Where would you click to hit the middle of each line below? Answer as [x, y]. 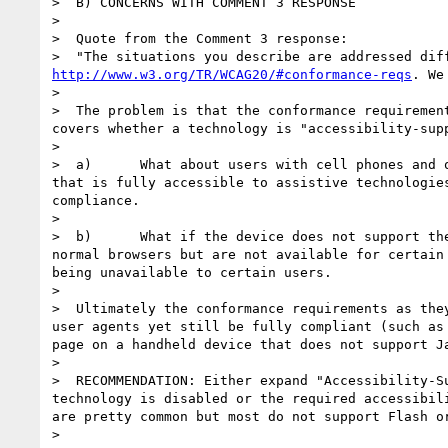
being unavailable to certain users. [192, 272]
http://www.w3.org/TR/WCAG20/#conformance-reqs [232, 74]
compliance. [96, 200]
